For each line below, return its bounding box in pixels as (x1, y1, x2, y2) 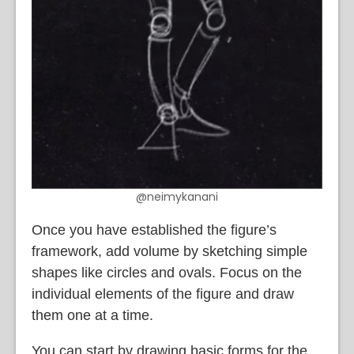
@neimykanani (136, 189, 218, 205)
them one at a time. (32, 307, 153, 324)
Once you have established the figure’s (32, 222, 277, 239)
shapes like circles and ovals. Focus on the (32, 265, 302, 281)
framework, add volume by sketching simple (32, 243, 307, 260)
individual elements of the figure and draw (32, 286, 294, 303)
